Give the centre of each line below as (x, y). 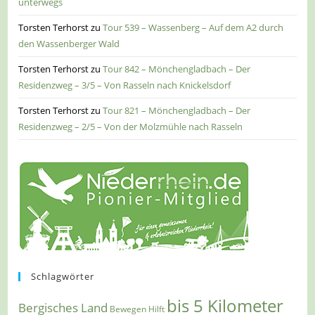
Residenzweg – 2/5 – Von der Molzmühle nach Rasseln (131, 126)
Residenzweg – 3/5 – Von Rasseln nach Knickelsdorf (125, 85)
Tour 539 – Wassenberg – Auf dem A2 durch (193, 27)
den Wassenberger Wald (69, 43)
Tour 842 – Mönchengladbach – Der (177, 69)
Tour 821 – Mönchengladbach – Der (177, 110)
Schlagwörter (63, 276)
